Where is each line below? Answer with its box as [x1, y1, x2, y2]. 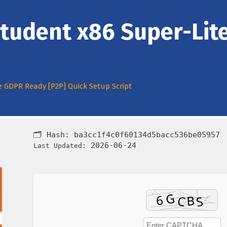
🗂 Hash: [33, 130, 74, 140]
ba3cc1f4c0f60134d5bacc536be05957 [74, 130, 220, 140]
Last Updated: [33, 142, 86, 150]
